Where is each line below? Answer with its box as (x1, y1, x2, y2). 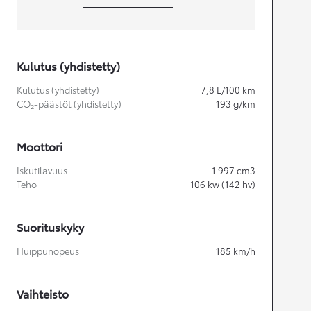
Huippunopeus (17, 244, 79, 258)
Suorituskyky (17, 219, 84, 235)
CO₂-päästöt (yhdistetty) (17, 97, 121, 110)
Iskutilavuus (17, 164, 67, 177)
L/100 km (217, 83, 255, 96)
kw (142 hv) (208, 178, 255, 191)
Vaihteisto (17, 285, 69, 302)
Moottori (17, 138, 62, 155)
